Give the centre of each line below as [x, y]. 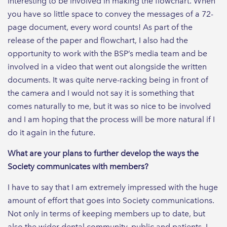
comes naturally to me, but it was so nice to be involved [109, 106]
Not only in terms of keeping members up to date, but [106, 213]
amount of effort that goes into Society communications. [111, 200]
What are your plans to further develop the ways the [103, 153]
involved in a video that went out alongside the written [107, 66]
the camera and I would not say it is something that [101, 93]
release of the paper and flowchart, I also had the [98, 40]
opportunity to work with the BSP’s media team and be [107, 53]
